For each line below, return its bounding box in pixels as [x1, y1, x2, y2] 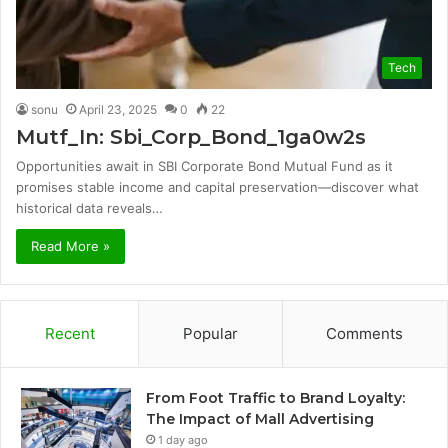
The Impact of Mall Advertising [146, 409, 374, 428]
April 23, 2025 [79, 101, 157, 117]
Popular [182, 323, 238, 343]
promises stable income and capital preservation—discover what [16, 178, 419, 195]
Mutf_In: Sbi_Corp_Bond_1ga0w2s [16, 124, 366, 149]
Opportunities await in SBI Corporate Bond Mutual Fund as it [16, 157, 393, 174]
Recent [44, 323, 95, 343]
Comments [326, 323, 404, 343]
